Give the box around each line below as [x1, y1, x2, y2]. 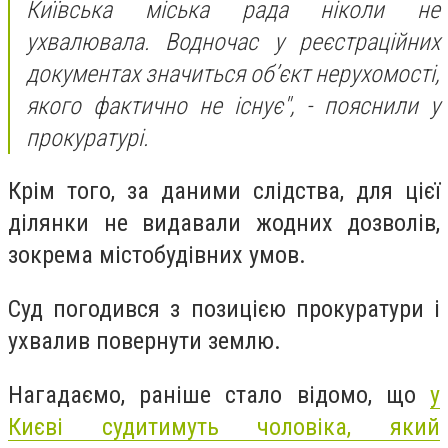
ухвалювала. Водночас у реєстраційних [26, 27, 440, 56]
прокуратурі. [26, 123, 149, 152]
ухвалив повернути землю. [8, 326, 281, 355]
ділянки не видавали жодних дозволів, [8, 209, 440, 238]
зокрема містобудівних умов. [8, 241, 306, 270]
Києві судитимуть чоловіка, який [8, 412, 440, 441]
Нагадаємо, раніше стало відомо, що [8, 380, 430, 409]
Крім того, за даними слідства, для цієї [8, 177, 440, 206]
